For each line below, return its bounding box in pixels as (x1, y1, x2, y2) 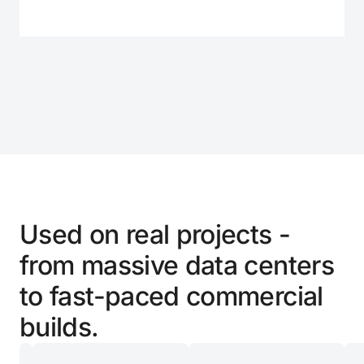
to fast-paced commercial (19, 279, 323, 312)
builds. (19, 310, 99, 343)
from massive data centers (19, 249, 334, 281)
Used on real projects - (19, 218, 291, 250)
